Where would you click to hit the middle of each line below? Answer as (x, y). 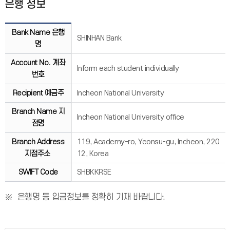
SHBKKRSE (94, 172)
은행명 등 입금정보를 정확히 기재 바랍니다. (91, 197)
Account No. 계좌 (38, 63)
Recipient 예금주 (38, 93)
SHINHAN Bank (99, 38)
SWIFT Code (38, 172)
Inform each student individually (128, 68)
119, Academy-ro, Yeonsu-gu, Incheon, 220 (148, 142)
